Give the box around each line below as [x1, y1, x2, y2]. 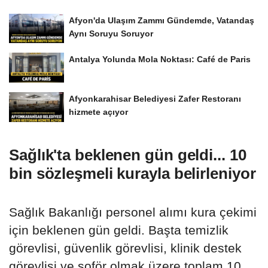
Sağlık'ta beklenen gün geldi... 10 [9, 145, 246, 164]
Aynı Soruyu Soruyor [69, 28, 153, 38]
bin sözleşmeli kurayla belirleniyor [9, 164, 256, 182]
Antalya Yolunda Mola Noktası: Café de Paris [69, 54, 251, 65]
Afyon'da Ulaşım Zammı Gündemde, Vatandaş [69, 15, 254, 25]
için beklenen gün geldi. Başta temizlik [9, 223, 229, 237]
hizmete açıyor [69, 107, 128, 117]
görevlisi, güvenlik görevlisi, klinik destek [9, 240, 242, 255]
